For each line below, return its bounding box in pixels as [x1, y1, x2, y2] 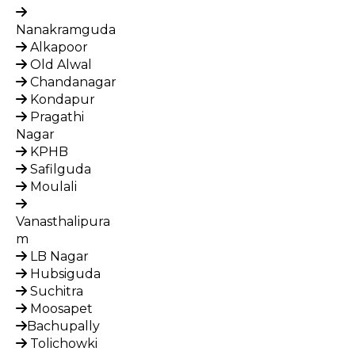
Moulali [27, 178, 77, 194]
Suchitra [27, 283, 83, 299]
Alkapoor [27, 39, 88, 55]
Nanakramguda [16, 21, 116, 37]
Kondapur [27, 91, 95, 107]
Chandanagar [27, 74, 116, 90]
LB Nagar [27, 248, 89, 264]
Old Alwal [27, 56, 92, 72]
